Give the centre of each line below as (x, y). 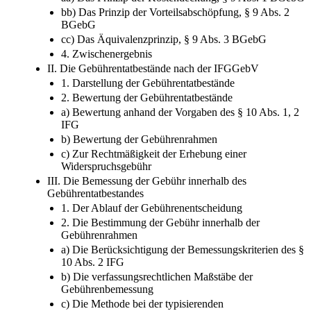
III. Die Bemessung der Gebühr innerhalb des (147, 180)
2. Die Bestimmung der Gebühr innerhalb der (160, 222)
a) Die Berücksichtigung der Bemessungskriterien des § (183, 249)
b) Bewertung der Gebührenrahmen (139, 139)
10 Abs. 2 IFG (93, 262)
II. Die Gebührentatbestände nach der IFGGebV (153, 68)
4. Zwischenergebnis (107, 53)
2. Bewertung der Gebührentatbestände (147, 97)
